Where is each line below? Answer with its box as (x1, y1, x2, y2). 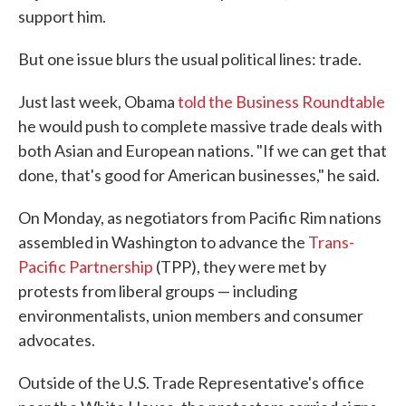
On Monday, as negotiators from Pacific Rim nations (18, 208, 382, 228)
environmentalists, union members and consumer (18, 305, 363, 326)
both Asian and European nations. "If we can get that (18, 140, 387, 161)
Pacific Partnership (18, 256, 153, 277)
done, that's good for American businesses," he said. (18, 165, 380, 186)
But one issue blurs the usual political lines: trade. (18, 49, 362, 70)
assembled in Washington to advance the (18, 232, 308, 253)
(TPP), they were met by (153, 256, 326, 277)
